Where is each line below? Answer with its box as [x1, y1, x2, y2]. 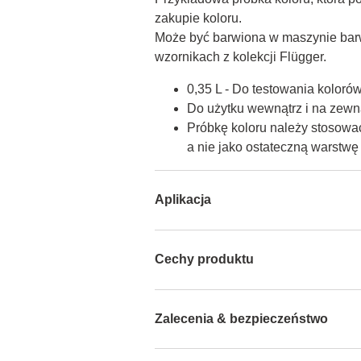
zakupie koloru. [155, 11, 242, 25]
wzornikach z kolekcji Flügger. [155, 50, 326, 64]
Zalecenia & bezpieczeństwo [155, 311, 328, 326]
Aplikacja [155, 193, 211, 207]
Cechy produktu [155, 252, 254, 267]
